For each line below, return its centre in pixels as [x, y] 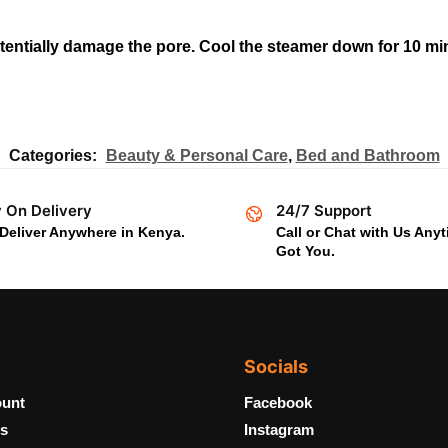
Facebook [278, 403]
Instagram [279, 430]
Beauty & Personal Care [196, 156]
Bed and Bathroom [367, 156]
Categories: [54, 156]
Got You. [305, 251]
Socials [276, 366]
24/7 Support [324, 211]
